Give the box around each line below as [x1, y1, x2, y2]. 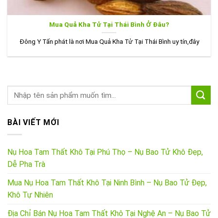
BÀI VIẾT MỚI [7, 118, 59, 127]
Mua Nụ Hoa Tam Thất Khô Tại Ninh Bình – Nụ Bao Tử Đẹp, [7, 178, 207, 187]
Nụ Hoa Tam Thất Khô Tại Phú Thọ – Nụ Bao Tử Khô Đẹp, [7, 147, 203, 157]
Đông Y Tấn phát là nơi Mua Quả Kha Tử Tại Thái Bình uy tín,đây [19, 37, 199, 45]
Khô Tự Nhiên [7, 190, 53, 200]
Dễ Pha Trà [7, 159, 45, 169]
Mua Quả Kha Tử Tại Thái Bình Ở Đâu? [49, 20, 169, 29]
